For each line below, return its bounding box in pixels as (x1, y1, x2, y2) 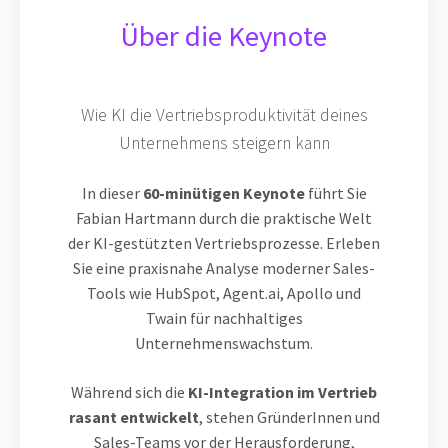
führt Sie (304, 183, 367, 204)
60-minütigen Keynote (142, 183, 305, 204)
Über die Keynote (121, 18, 327, 55)
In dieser (81, 183, 143, 204)
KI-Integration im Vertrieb (188, 382, 377, 403)
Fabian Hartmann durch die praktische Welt (76, 208, 372, 229)
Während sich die (71, 382, 188, 403)
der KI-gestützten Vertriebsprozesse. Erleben (68, 233, 380, 254)
